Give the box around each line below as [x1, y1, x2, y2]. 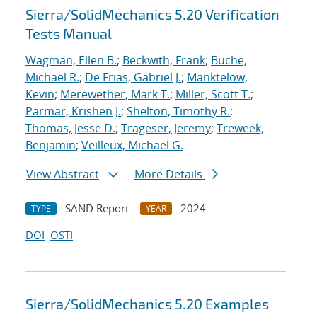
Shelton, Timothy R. [127, 103, 230, 120]
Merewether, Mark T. [60, 86, 170, 103]
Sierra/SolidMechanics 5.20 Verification [25, 6, 279, 23]
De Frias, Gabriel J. [85, 69, 181, 86]
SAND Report [65, 201, 129, 216]
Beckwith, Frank [122, 52, 205, 69]
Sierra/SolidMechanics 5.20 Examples [25, 295, 269, 313]
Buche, [211, 52, 247, 69]
